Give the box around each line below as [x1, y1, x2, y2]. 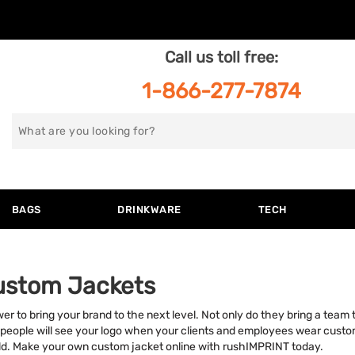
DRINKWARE [117, 204, 181, 216]
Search [11, 116, 63, 134]
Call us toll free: [165, 48, 279, 67]
